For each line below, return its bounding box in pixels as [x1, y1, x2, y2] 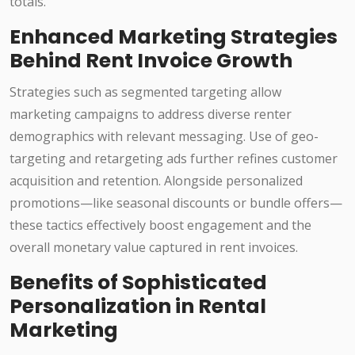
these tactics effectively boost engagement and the [10, 216, 311, 235]
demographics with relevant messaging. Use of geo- [10, 128, 319, 146]
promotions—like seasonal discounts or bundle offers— [10, 194, 342, 212]
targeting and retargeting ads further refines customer [10, 150, 338, 168]
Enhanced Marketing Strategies [10, 23, 338, 52]
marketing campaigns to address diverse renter [10, 105, 292, 124]
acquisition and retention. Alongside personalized [10, 172, 303, 190]
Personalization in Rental [10, 292, 266, 321]
